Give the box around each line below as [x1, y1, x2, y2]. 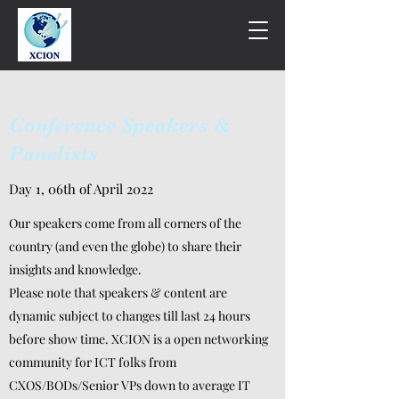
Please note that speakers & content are [9, 284, 227, 301]
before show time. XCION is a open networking [9, 330, 268, 347]
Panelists [9, 141, 98, 166]
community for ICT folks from [9, 354, 176, 370]
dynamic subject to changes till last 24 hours [9, 307, 250, 324]
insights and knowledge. [9, 261, 144, 278]
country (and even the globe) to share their [9, 238, 241, 255]
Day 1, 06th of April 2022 [9, 180, 153, 198]
